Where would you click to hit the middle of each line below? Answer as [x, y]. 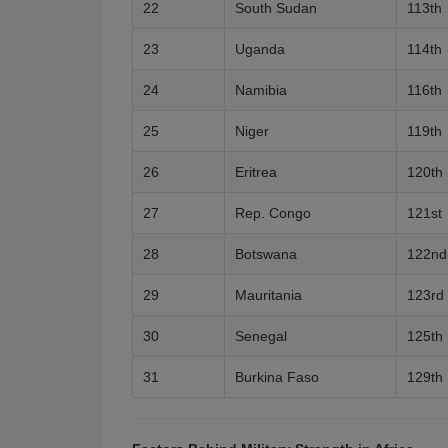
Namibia [261, 90]
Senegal [261, 336]
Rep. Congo [273, 213]
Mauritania [268, 295]
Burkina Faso [277, 377]
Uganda [260, 49]
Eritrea [256, 172]
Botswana [266, 254]
